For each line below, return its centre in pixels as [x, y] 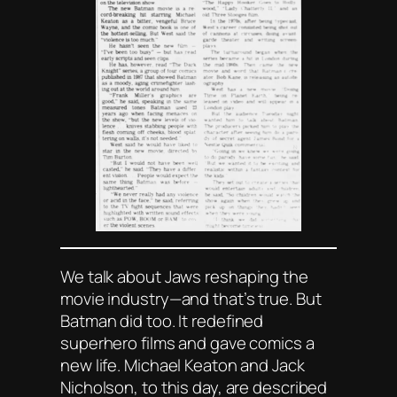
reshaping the [255, 276]
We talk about [113, 276]
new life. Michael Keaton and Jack [183, 365]
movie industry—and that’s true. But [191, 298]
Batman [89, 320]
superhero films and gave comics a [187, 343]
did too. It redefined [190, 320]
